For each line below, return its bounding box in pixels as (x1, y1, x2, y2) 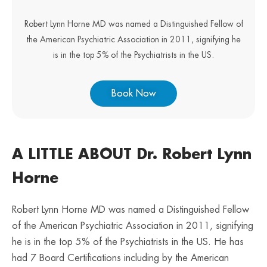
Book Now (111, 89, 156, 98)
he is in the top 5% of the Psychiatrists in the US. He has (12, 237, 244, 247)
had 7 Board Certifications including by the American (12, 253, 229, 263)
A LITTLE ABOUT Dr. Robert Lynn (12, 147, 252, 162)
